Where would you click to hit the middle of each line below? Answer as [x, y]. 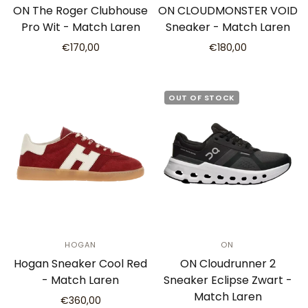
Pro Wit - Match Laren [80, 27]
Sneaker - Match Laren [228, 27]
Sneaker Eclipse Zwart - [228, 280]
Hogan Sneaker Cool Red [80, 264]
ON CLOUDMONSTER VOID [228, 11]
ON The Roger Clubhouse [80, 11]
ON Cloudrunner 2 [228, 264]
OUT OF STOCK [202, 98]
